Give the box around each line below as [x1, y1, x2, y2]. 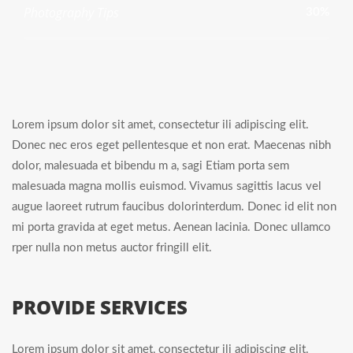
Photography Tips [24, 4, 119, 21]
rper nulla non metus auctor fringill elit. [12, 242, 212, 254]
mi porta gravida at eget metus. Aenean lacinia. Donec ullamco [12, 221, 331, 233]
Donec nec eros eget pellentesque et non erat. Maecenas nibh [12, 139, 331, 151]
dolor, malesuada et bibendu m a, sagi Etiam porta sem [12, 160, 289, 172]
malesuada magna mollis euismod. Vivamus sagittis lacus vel [12, 180, 321, 192]
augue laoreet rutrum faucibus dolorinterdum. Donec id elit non [12, 201, 336, 213]
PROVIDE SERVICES [12, 294, 188, 320]
